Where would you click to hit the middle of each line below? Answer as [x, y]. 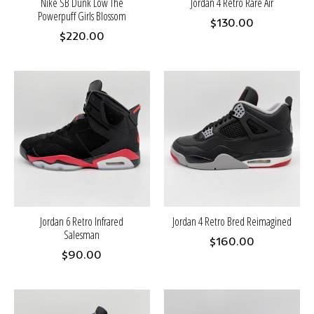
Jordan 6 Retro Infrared [82, 222]
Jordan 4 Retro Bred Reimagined [232, 222]
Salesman [82, 235]
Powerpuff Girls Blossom [82, 16]
